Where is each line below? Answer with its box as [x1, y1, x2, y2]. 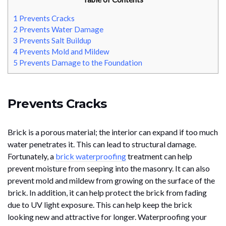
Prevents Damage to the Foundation [18, 58, 142, 68]
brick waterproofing [55, 151, 126, 161]
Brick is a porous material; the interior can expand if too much [8, 127, 218, 137]
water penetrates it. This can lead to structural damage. [8, 139, 196, 149]
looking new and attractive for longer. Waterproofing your [8, 211, 207, 221]
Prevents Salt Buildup [18, 36, 91, 45]
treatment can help [126, 151, 192, 161]
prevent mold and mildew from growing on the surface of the [8, 175, 215, 185]
